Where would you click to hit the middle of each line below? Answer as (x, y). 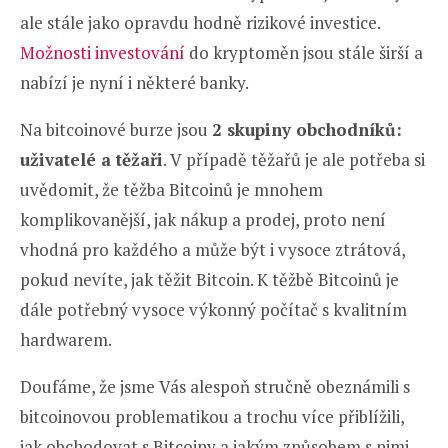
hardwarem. (66, 339)
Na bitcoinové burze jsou (116, 129)
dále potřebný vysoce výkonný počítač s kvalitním (213, 309)
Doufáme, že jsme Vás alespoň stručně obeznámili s (215, 386)
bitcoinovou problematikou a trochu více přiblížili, (212, 416)
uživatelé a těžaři (91, 159)
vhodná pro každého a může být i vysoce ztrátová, (212, 249)
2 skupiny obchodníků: (307, 129)
